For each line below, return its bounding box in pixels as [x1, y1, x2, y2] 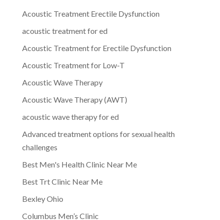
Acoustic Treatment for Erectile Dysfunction [22, 43, 171, 53]
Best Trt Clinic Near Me [22, 176, 103, 186]
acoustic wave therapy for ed [22, 111, 119, 121]
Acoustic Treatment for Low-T [22, 60, 125, 70]
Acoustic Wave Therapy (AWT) [22, 94, 127, 104]
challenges [22, 142, 57, 152]
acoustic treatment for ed [22, 26, 108, 35]
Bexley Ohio [22, 193, 63, 203]
